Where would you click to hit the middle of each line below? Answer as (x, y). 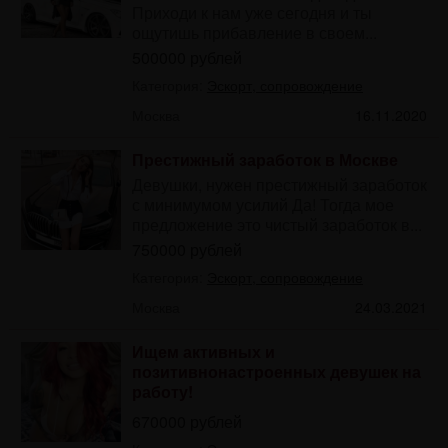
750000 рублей (186, 249)
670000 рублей (186, 421)
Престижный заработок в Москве (264, 159)
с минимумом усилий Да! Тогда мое (262, 204)
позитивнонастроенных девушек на (276, 371)
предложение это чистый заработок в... (276, 224)
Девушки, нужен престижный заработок (279, 184)
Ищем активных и (203, 351)
